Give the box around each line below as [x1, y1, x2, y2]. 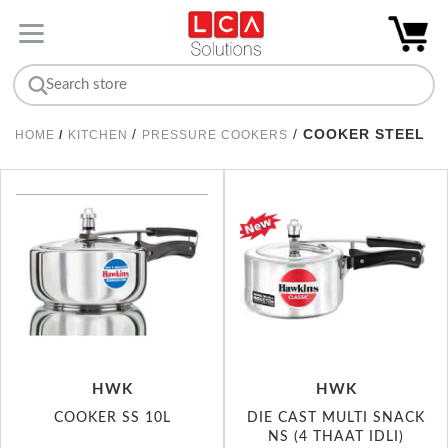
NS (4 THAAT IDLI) [268, 428, 404, 444]
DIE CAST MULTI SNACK [247, 409, 425, 425]
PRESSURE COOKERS [142, 127, 288, 142]
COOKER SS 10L [53, 409, 171, 425]
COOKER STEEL [303, 125, 425, 142]
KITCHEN [68, 127, 132, 142]
